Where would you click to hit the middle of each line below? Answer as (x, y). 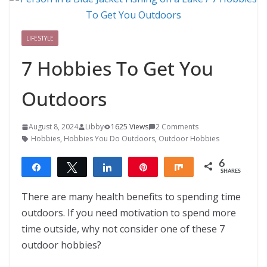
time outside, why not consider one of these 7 (123, 229)
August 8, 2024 (53, 127)
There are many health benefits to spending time (131, 197)
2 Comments (177, 127)
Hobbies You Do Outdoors (109, 139)
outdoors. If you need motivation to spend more (129, 213)
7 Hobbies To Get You (117, 68)
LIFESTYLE (40, 38)
